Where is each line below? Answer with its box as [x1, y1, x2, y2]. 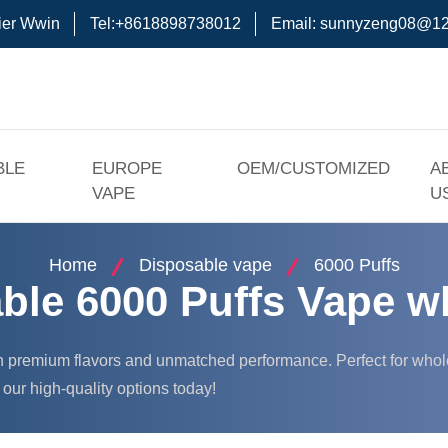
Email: [271, 15, 320, 32]
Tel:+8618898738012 [90, 15, 241, 32]
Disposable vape [138, 255, 272, 275]
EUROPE [92, 159, 163, 178]
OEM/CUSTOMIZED [237, 159, 391, 178]
